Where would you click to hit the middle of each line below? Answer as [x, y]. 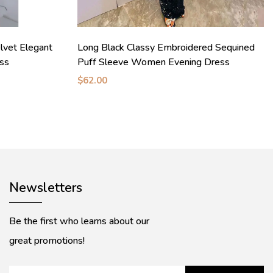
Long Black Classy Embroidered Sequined [166, 48]
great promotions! [47, 241]
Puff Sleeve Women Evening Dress [154, 62]
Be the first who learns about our [79, 222]
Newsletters [46, 188]
